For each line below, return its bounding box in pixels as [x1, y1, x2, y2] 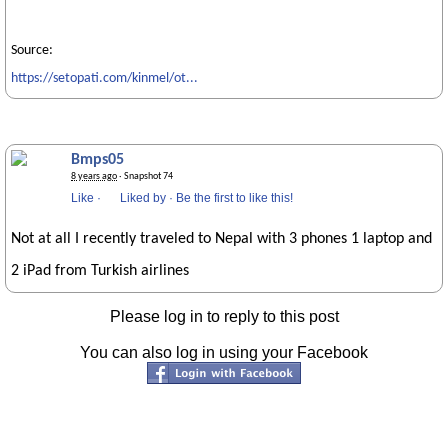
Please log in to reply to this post [109, 308, 339, 325]
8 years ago [71, 171, 117, 182]
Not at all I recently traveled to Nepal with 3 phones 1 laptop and [11, 231, 432, 247]
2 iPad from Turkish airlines [11, 263, 189, 279]
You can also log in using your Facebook [80, 344, 368, 361]
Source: [11, 43, 53, 58]
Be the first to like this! [176, 191, 293, 205]
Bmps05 [71, 152, 124, 168]
